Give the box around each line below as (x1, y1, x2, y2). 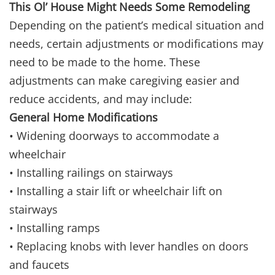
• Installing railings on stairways (9, 165, 173, 180)
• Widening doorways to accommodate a (9, 128, 219, 144)
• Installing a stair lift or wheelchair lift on (9, 184, 222, 199)
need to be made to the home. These (9, 55, 200, 70)
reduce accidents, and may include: (9, 91, 192, 107)
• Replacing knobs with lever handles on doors (9, 239, 249, 254)
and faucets (9, 257, 69, 273)
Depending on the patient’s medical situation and (9, 18, 264, 33)
